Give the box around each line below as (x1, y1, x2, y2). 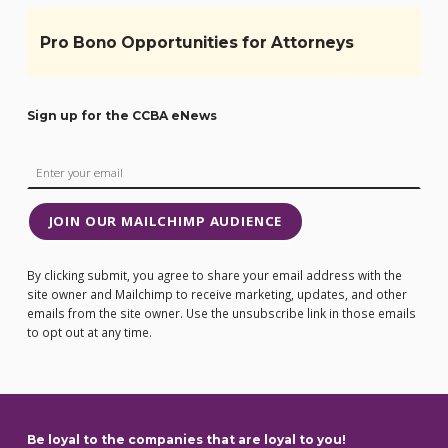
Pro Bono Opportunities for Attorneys (39, 33, 354, 53)
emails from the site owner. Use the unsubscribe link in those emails (26, 304, 416, 321)
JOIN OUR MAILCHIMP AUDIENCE (48, 211, 283, 230)
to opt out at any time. (26, 323, 152, 340)
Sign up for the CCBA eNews (26, 107, 217, 123)
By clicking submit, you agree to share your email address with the (26, 266, 402, 283)
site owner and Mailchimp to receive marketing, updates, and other (26, 285, 407, 302)
